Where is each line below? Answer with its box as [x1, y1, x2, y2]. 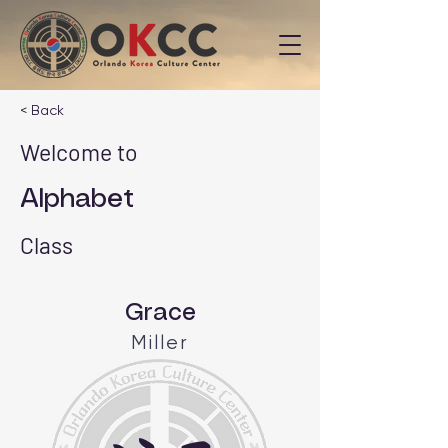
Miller [131, 331, 189, 354]
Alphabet [20, 186, 134, 212]
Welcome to [20, 138, 138, 166]
